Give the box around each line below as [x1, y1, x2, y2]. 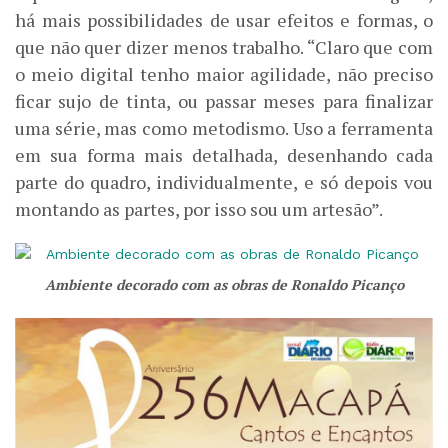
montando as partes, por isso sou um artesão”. [15, 196, 383, 221]
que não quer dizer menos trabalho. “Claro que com [15, 34, 433, 59]
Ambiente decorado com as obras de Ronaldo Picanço [44, 274, 404, 294]
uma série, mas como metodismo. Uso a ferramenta [15, 115, 433, 140]
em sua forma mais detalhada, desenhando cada [15, 142, 433, 167]
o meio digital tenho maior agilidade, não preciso [15, 61, 433, 86]
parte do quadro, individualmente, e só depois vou [15, 169, 433, 194]
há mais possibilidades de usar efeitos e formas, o [15, 7, 433, 32]
